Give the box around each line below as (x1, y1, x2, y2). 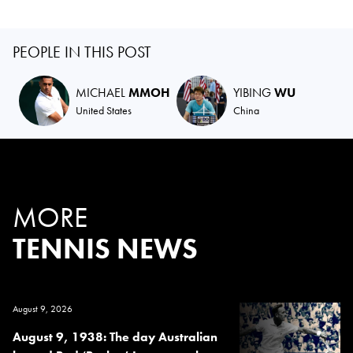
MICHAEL (76, 84, 128, 101)
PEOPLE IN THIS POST (13, 41, 151, 62)
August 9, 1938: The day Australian (13, 328, 217, 345)
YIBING (233, 84, 274, 101)
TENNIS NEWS (13, 230, 198, 267)
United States (76, 102, 132, 117)
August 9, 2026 (13, 302, 72, 315)
